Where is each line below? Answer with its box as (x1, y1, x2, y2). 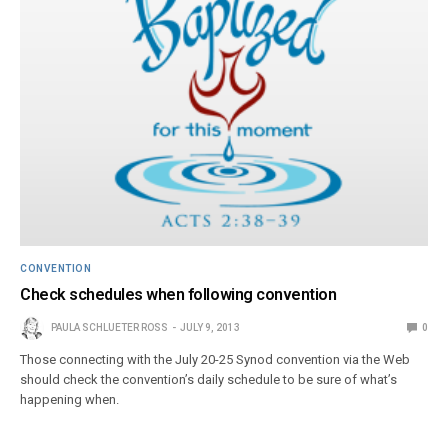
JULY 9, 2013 (180, 321, 240, 333)
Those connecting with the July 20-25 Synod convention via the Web (20, 351, 411, 367)
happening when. (20, 391, 120, 407)
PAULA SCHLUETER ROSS (51, 321, 168, 333)
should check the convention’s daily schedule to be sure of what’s (20, 371, 398, 387)
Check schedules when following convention (20, 284, 337, 304)
